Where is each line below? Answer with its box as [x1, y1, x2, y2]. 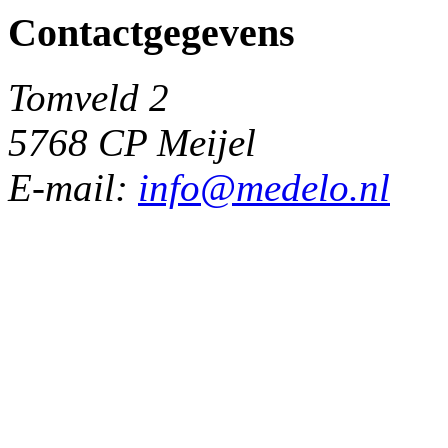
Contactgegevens [8, 10, 295, 56]
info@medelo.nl [138, 165, 390, 209]
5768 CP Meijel [8, 120, 256, 164]
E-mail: [8, 165, 138, 209]
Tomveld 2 [8, 75, 169, 119]
